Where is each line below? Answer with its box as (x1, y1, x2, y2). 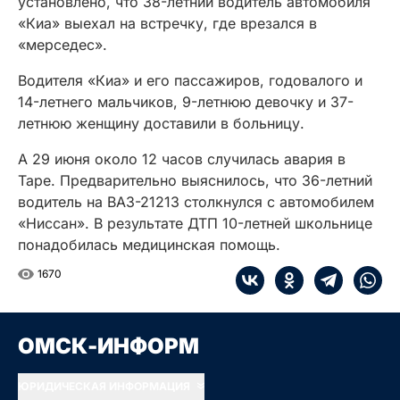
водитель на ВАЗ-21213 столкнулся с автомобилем (18, 193, 374, 212)
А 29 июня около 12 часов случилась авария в (18, 150, 346, 169)
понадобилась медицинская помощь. (18, 236, 280, 254)
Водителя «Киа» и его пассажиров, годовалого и (18, 71, 362, 90)
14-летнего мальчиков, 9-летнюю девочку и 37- (18, 93, 354, 112)
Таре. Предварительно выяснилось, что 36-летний (18, 171, 372, 190)
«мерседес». (18, 36, 107, 54)
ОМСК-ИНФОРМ (18, 333, 199, 360)
